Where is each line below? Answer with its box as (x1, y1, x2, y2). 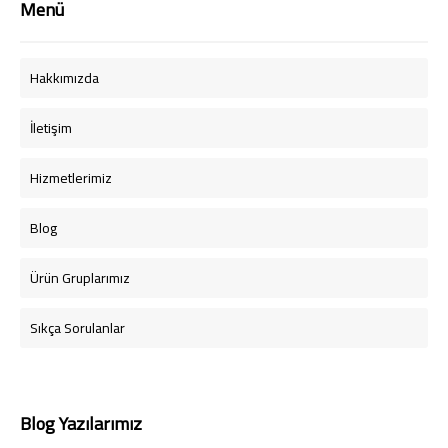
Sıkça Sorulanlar (30, 315, 125, 341)
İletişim (30, 115, 72, 141)
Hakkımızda (30, 65, 99, 91)
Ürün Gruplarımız (30, 265, 130, 291)
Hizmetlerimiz (30, 165, 112, 191)
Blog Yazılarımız (20, 407, 142, 440)
